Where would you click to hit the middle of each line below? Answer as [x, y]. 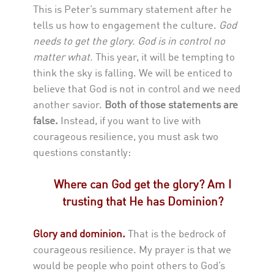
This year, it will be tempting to [165, 58]
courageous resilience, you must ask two [126, 138]
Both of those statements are [171, 106]
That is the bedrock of [176, 235]
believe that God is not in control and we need [137, 90]
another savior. [69, 106]
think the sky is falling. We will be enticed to [133, 74]
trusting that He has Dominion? [143, 202]
